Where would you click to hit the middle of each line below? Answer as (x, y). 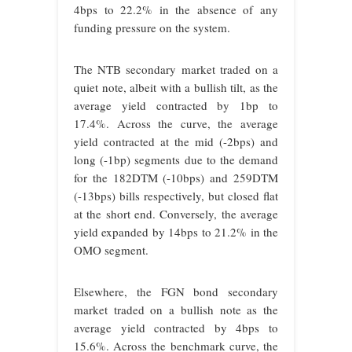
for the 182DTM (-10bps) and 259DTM (176, 178)
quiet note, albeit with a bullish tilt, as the (176, 88)
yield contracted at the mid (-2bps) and (176, 142)
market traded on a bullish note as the (176, 310)
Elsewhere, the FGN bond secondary (176, 292)
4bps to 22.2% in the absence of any (176, 10)
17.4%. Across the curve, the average (176, 124)
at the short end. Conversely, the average (176, 214)
